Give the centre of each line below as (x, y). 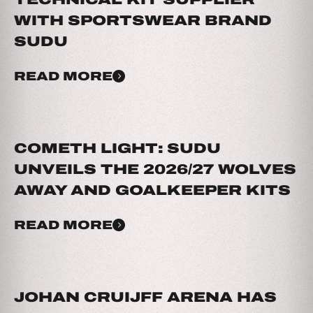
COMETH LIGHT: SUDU (117, 148)
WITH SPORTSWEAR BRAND (143, 20)
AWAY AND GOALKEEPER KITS (152, 190)
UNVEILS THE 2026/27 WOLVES (155, 169)
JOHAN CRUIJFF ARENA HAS (145, 297)
